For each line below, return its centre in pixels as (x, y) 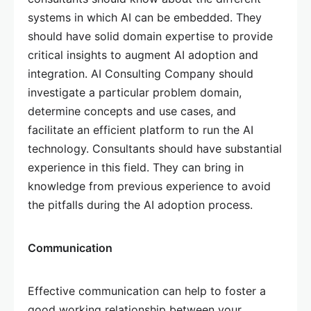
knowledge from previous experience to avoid (149, 186)
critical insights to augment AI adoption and (143, 55)
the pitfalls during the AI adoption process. (140, 205)
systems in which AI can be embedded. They (145, 17)
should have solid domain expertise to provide (150, 36)
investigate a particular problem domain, (135, 92)
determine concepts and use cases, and (132, 111)
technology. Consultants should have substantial (155, 149)
